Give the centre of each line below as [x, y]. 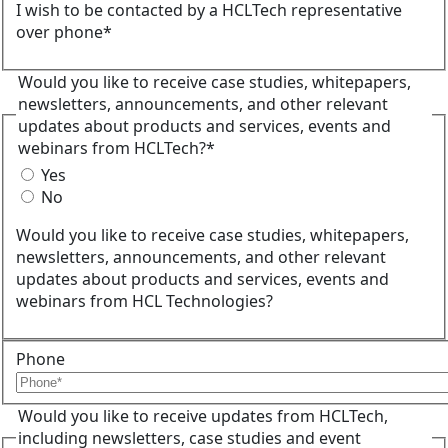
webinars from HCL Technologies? [144, 301]
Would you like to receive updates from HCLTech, [203, 415]
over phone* [64, 31]
